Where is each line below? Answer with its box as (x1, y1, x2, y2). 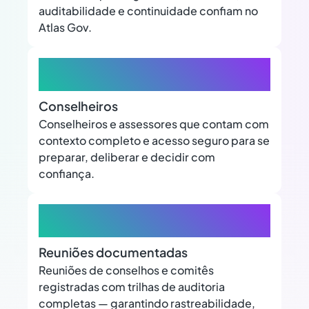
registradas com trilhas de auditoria (39, 279, 225, 295)
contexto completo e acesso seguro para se (39, 133, 270, 148)
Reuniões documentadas (39, 244, 188, 261)
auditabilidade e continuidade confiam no (39, 3, 258, 19)
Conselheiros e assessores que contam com (39, 117, 269, 132)
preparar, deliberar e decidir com (39, 150, 215, 165)
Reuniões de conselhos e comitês (39, 263, 214, 278)
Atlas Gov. (39, 20, 92, 35)
